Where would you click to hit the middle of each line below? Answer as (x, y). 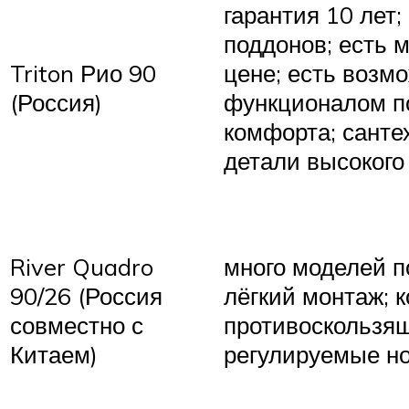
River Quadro (82, 267)
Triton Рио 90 (83, 73)
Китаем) (54, 355)
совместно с (77, 325)
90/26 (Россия (86, 296)
